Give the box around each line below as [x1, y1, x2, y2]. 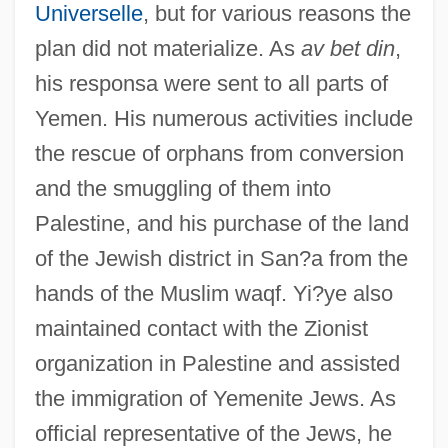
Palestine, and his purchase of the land [34, 210, 409, 236]
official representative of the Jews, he [34, 420, 392, 446]
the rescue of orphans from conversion [34, 140, 404, 166]
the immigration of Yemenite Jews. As [34, 385, 396, 411]
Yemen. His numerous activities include [34, 105, 413, 131]
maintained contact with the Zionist [34, 315, 368, 341]
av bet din [300, 35, 395, 61]
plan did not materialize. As [34, 35, 301, 61]
